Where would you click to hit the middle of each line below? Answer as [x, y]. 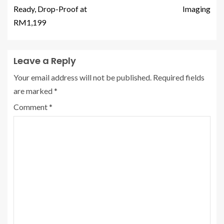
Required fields [179, 77]
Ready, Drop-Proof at [50, 8]
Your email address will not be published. [82, 77]
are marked [34, 90]
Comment [31, 106]
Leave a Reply [45, 60]
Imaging [196, 8]
